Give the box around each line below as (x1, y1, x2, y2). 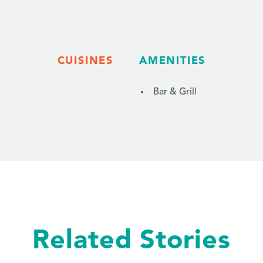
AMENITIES (139, 53, 206, 67)
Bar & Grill (153, 87, 197, 97)
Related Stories (32, 222, 231, 255)
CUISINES (57, 53, 114, 67)
